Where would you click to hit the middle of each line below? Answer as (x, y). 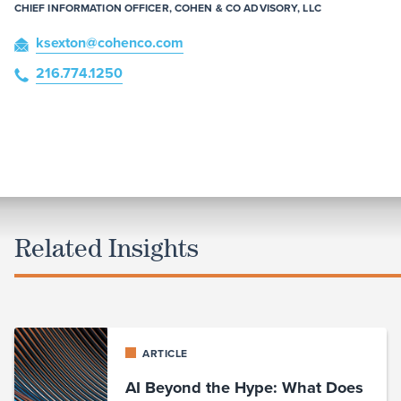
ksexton (60, 43)
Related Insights (106, 248)
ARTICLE (163, 354)
